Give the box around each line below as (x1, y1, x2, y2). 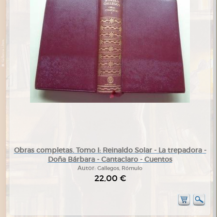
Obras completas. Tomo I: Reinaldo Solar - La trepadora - (14, 145, 206, 155)
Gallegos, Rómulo (97, 164, 142, 171)
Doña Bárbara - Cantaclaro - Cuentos (47, 155, 172, 164)
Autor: (77, 164, 97, 171)
